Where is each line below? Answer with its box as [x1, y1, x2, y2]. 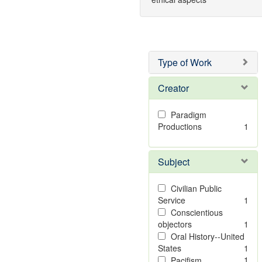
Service [157, 194, 185, 206]
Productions [157, 120, 202, 132]
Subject [157, 155, 189, 168]
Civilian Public [170, 182, 222, 194]
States [157, 242, 181, 254]
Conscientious [170, 206, 223, 218]
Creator [157, 81, 189, 95]
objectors [157, 218, 192, 230]
